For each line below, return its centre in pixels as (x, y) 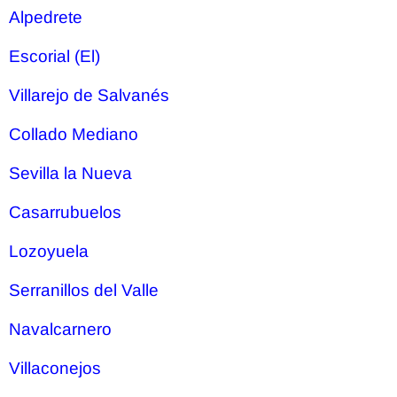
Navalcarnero (60, 329)
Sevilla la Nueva (70, 173)
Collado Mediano (74, 134)
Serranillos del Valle (84, 290)
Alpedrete (46, 17)
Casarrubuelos (65, 212)
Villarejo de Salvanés (89, 95)
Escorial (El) (54, 56)
